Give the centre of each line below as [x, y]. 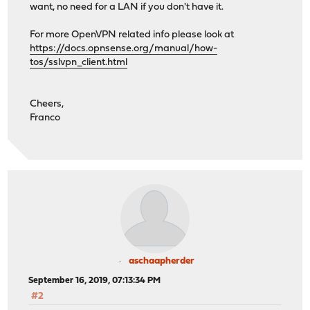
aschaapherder [161, 262]
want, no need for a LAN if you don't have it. [127, 7]
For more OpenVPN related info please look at [132, 35]
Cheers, [47, 104]
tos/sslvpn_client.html [79, 62]
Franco [45, 118]
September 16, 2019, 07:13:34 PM [95, 281]
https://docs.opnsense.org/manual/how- [124, 48]
